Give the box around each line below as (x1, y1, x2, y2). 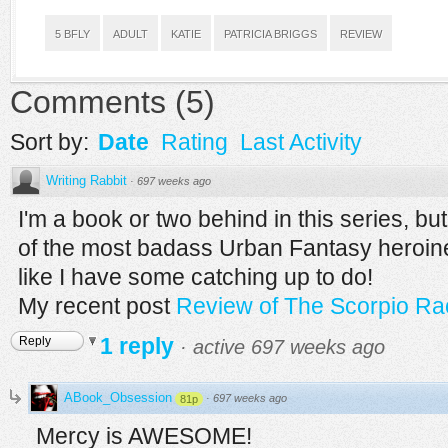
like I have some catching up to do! (18, 264, 373, 290)
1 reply (100, 333, 180, 359)
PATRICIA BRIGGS (224, 28, 317, 40)
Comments (10, 84, 166, 120)
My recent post (18, 293, 176, 319)
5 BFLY (55, 28, 90, 40)
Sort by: (10, 129, 95, 155)
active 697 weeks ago (193, 336, 385, 358)
